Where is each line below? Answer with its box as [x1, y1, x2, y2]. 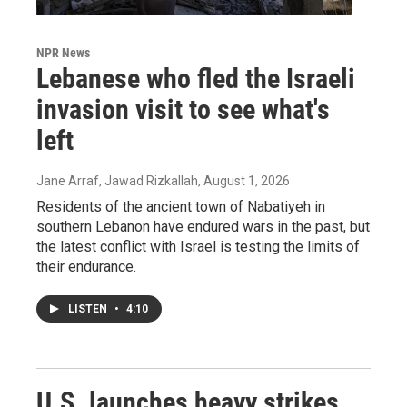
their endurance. [36, 257, 136, 275]
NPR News [36, 45, 90, 60]
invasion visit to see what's [36, 93, 330, 125]
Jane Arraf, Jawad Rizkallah [36, 173, 198, 188]
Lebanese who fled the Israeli [36, 62, 355, 94]
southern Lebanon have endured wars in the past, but [36, 217, 370, 235]
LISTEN [68, 302, 110, 315]
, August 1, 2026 [198, 173, 290, 188]
